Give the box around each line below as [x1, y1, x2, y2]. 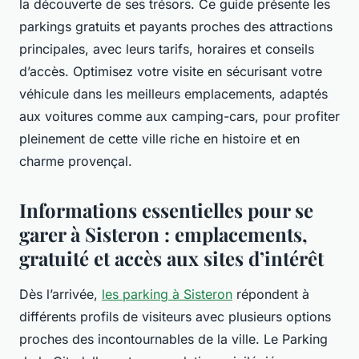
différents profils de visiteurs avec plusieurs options [19, 309, 331, 325]
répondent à [232, 286, 309, 303]
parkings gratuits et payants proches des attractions [19, 18, 333, 35]
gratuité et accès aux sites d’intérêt [19, 245, 324, 272]
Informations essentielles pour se [19, 197, 313, 224]
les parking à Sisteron [102, 286, 232, 303]
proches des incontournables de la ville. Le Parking [19, 331, 328, 348]
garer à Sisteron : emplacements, [19, 221, 308, 248]
